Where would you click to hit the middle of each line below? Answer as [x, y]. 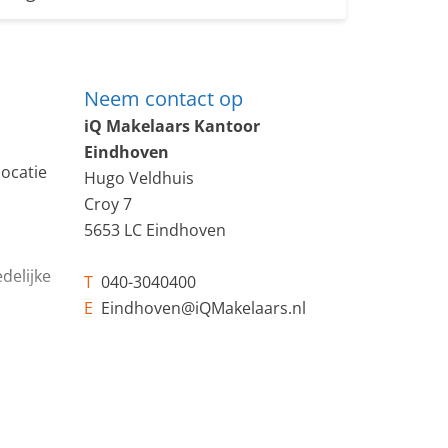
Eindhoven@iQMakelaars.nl [199, 308]
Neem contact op [163, 98]
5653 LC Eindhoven [154, 230]
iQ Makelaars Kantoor [171, 126]
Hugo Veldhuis [138, 178]
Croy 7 [107, 204]
